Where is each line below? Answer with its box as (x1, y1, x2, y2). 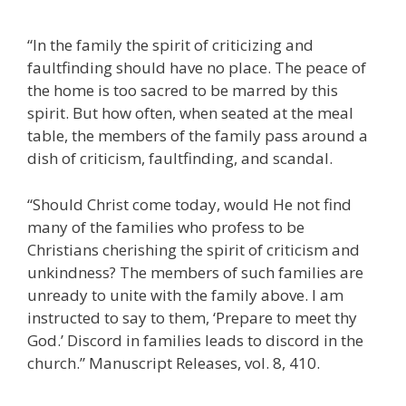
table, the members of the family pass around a (27, 125, 368, 147)
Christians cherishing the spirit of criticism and (27, 238, 360, 260)
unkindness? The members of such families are (27, 261, 363, 283)
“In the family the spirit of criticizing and (27, 34, 314, 56)
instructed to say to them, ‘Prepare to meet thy (27, 306, 357, 328)
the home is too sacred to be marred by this (27, 80, 338, 101)
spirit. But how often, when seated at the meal (27, 102, 353, 124)
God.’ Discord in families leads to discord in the (27, 329, 363, 351)
